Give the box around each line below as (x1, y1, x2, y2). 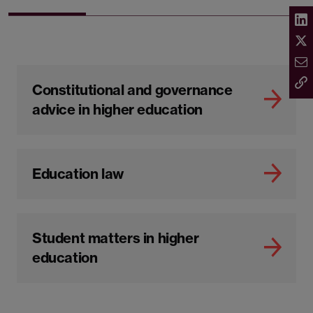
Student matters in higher (32, 229, 199, 247)
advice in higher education (32, 101, 203, 119)
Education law (32, 165, 124, 183)
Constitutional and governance (32, 81, 233, 99)
